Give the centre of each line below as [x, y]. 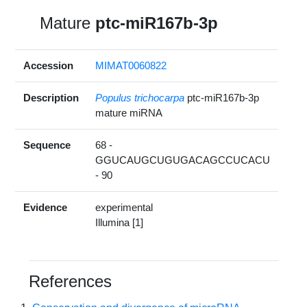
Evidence [46, 207]
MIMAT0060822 [131, 65]
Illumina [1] [120, 222]
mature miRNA [129, 112]
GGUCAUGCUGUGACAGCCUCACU [183, 160]
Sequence [47, 145]
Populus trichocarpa [140, 97]
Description [51, 97]
